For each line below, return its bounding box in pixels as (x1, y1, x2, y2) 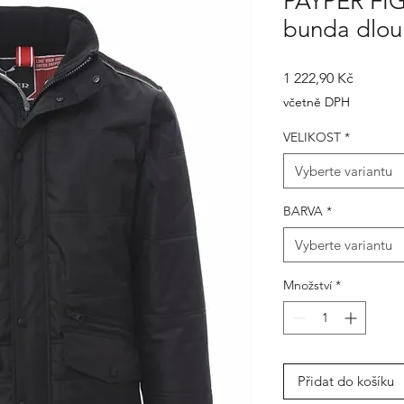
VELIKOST (283, 129, 341, 145)
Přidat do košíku (298, 372, 394, 390)
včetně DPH (283, 94, 350, 110)
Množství (283, 277, 332, 293)
